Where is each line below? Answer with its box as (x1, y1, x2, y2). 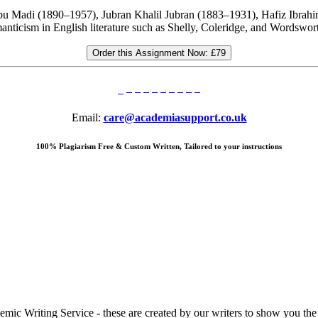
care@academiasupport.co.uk (103, 111, 247, 124)
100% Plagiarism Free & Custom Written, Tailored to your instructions (36, 142, 282, 151)
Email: (71, 111, 104, 124)
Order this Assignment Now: (92, 48, 211, 59)
